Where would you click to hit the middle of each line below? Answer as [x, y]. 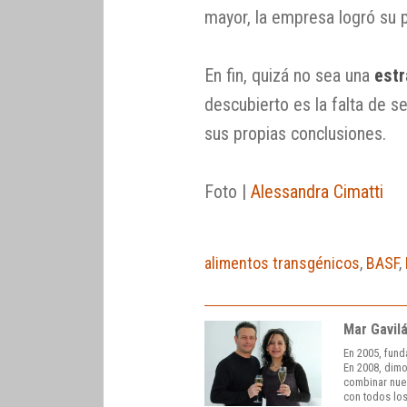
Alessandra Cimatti [317, 191]
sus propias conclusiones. [295, 133]
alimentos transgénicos [282, 263]
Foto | [227, 191]
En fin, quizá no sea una [289, 75]
